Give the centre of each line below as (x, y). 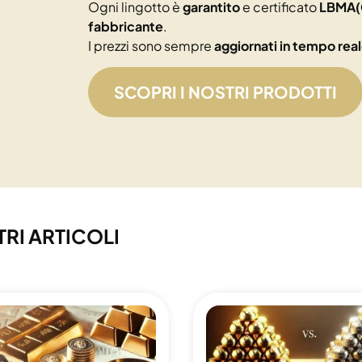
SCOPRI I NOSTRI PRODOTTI (225, 92)
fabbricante (126, 26)
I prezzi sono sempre (151, 45)
